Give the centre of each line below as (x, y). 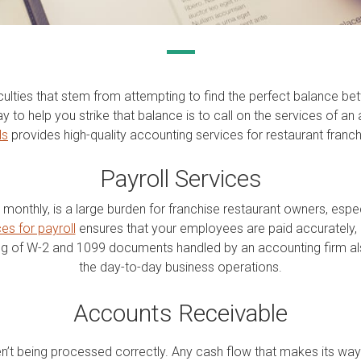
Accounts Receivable (180, 313)
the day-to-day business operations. (180, 267)
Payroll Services (180, 178)
